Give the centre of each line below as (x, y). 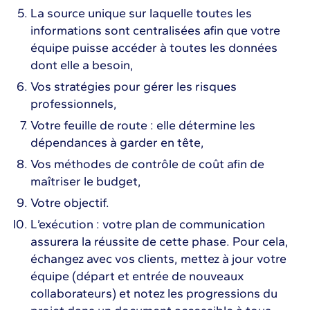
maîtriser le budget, (86, 181)
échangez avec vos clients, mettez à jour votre (158, 258)
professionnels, (74, 103)
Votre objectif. (70, 202)
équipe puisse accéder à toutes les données (154, 47)
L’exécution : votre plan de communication (148, 224)
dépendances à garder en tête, (117, 142)
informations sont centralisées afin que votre (155, 30)
